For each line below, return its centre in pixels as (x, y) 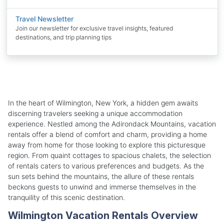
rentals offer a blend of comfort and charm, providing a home (107, 134)
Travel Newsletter (44, 19)
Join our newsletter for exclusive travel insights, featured (94, 28)
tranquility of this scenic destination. (66, 197)
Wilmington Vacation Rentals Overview (103, 215)
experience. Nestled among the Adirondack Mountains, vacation (112, 123)
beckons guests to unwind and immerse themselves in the (102, 186)
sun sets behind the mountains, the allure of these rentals (101, 176)
